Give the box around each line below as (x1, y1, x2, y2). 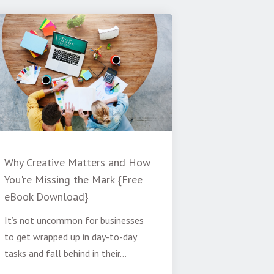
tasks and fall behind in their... (4, 247, 127, 260)
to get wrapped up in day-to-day (4, 231, 136, 243)
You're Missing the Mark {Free (4, 172, 143, 187)
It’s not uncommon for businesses (4, 214, 144, 227)
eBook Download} (4, 190, 89, 204)
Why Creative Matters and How (4, 155, 150, 170)
